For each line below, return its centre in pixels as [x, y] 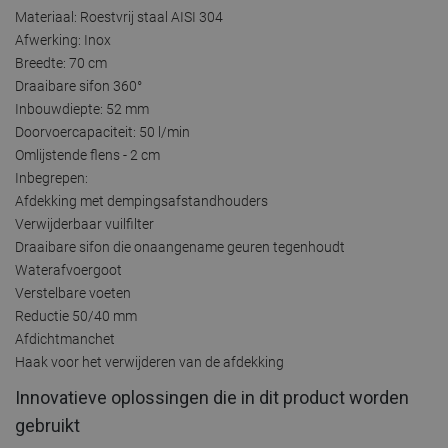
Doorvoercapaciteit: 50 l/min [102, 131]
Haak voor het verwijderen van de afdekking [149, 361]
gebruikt [47, 425]
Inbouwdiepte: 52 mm [82, 108]
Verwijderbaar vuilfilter [84, 223]
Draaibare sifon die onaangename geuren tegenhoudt [180, 246]
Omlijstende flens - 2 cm [87, 154]
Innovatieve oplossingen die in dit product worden [212, 397]
